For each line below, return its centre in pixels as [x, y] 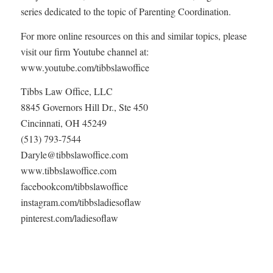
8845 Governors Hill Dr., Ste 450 [84, 107]
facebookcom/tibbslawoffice [74, 186]
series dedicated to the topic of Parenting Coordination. [126, 12]
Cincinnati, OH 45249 [63, 123]
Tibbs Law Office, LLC [66, 91]
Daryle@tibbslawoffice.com [74, 155]
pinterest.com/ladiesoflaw [69, 218]
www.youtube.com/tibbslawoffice [85, 67]
